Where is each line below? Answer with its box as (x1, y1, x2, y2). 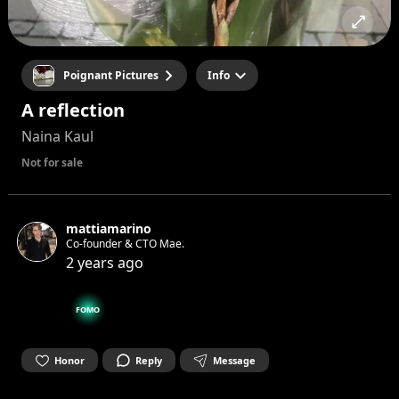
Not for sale (20, 155, 83, 170)
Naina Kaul (20, 126, 94, 146)
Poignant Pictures (62, 67, 159, 83)
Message (212, 353, 256, 367)
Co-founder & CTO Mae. (65, 236, 184, 251)
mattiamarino (65, 220, 151, 237)
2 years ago (65, 253, 143, 273)
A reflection (20, 98, 125, 122)
